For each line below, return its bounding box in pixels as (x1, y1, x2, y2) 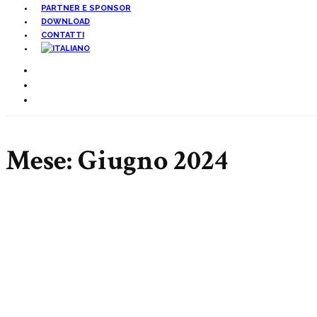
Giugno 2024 (78, 142, 228, 179)
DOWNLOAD (41, 17, 90, 26)
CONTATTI (41, 30, 84, 40)
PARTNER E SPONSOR (41, 4, 131, 13)
